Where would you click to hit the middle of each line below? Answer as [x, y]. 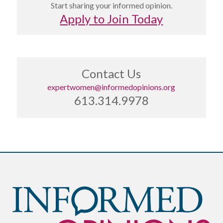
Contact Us [111, 74]
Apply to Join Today [111, 18]
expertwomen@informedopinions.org [111, 87]
